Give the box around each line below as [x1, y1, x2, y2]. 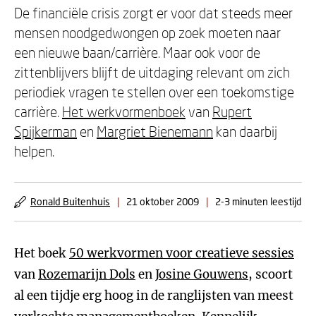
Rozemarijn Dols [38, 267, 135, 282]
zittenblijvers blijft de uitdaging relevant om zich [14, 63, 290, 80]
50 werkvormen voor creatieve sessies [69, 245, 294, 261]
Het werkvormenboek [62, 103, 186, 120]
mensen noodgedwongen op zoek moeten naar [14, 24, 281, 41]
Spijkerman [14, 123, 77, 140]
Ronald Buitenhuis [30, 195, 110, 207]
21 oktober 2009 [126, 195, 199, 207]
